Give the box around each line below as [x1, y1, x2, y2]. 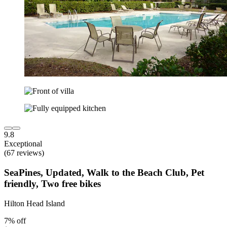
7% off [4, 216, 26, 225]
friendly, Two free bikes [4, 178, 101, 189]
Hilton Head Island [4, 199, 65, 208]
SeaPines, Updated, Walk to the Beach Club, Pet [4, 167, 204, 178]
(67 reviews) [4, 148, 44, 158]
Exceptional [4, 139, 42, 148]
